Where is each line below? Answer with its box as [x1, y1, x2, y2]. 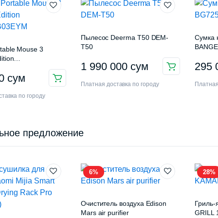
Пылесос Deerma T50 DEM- [80, 34, 169, 42]
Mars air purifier [80, 209, 129, 217]
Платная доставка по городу [80, 81, 160, 88]
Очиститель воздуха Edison [80, 200, 167, 208]
